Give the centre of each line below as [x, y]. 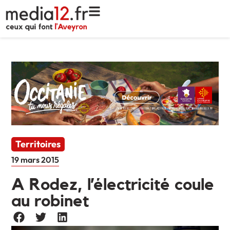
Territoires [38, 144]
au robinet [50, 202]
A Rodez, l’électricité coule [113, 185]
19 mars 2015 [35, 160]
